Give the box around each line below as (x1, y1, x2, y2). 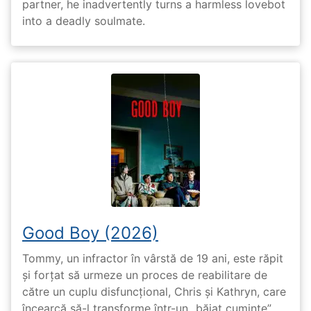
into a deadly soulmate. (22, 13, 145, 28)
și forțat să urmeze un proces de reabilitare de (22, 268, 267, 282)
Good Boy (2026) (22, 222, 158, 243)
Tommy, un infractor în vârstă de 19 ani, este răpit (22, 251, 283, 265)
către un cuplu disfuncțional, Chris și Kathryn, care (22, 285, 286, 299)
